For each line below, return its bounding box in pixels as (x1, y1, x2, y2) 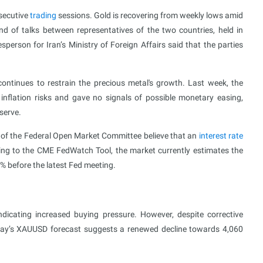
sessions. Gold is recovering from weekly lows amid (56, 11, 244, 20)
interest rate (198, 131, 244, 140)
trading (29, 11, 56, 20)
